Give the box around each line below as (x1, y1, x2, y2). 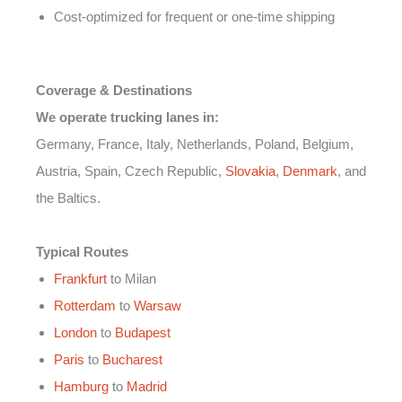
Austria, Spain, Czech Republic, (36, 163, 225, 179)
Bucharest (102, 352, 162, 368)
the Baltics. (36, 190, 100, 206)
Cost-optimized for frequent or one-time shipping (54, 8, 335, 24)
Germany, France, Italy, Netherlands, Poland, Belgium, (36, 136, 354, 153)
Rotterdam (54, 298, 116, 314)
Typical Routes (36, 244, 128, 260)
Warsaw (134, 298, 181, 314)
